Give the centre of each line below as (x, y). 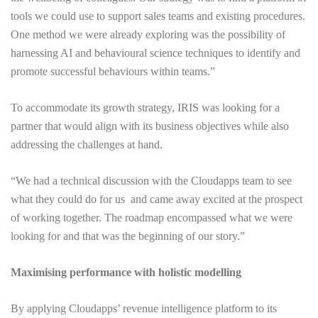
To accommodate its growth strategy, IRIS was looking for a (145, 108)
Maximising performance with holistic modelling (126, 272)
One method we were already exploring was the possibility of (148, 34)
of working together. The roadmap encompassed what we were (152, 218)
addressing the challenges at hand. (87, 144)
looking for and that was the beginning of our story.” (128, 236)
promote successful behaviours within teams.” (113, 71)
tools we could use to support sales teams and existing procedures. (158, 16)
